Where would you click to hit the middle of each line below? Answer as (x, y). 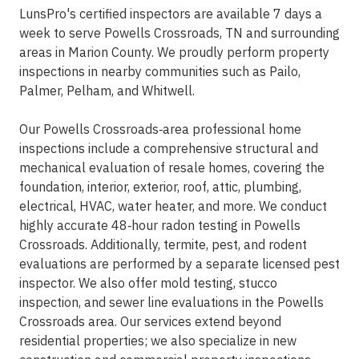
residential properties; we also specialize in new (158, 341)
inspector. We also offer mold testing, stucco (148, 283)
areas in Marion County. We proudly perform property (174, 52)
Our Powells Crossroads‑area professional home (160, 129)
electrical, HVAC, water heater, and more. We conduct (173, 206)
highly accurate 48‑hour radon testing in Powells (160, 226)
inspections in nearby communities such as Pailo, (160, 72)
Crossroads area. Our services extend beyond (150, 322)
